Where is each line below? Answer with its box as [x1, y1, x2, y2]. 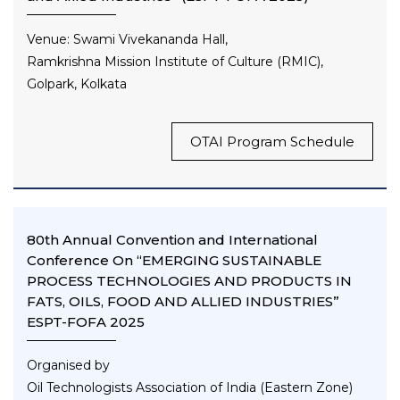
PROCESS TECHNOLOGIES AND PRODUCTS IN [27, 272, 352, 290]
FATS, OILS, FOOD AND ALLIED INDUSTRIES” [27, 293, 339, 311]
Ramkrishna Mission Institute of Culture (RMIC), [27, 54, 323, 71]
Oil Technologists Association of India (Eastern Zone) [27, 379, 353, 396]
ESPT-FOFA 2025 [27, 313, 145, 331]
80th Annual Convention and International [27, 231, 318, 249]
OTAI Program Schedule [190, 133, 354, 151]
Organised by [27, 357, 110, 374]
